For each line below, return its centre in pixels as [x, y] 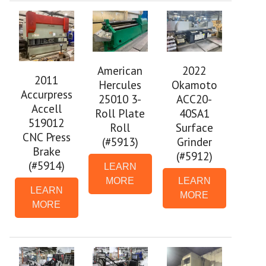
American [120, 71]
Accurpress [46, 94]
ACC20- [194, 99]
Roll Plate [120, 113]
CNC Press [46, 137]
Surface [194, 128]
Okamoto [194, 85]
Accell [46, 109]
